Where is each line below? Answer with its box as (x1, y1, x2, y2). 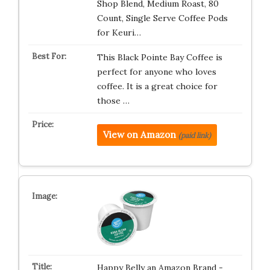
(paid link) (178, 130, 211, 140)
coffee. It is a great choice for (96, 80, 218, 92)
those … (96, 95, 130, 106)
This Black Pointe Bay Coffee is (96, 51, 222, 63)
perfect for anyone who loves (96, 66, 216, 77)
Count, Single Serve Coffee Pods (96, 12, 228, 24)
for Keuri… (96, 27, 141, 38)
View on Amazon (102, 128, 176, 140)
